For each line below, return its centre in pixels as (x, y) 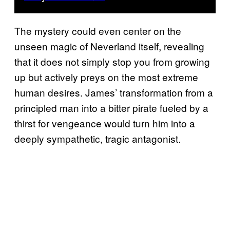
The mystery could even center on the (98, 31)
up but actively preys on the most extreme (106, 77)
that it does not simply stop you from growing (112, 62)
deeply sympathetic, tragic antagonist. (98, 139)
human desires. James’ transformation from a (114, 92)
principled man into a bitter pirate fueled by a (111, 108)
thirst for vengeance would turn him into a (105, 123)
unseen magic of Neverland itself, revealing (109, 46)
